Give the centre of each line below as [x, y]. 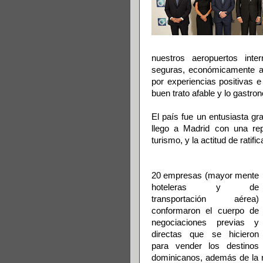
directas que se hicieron [205, 234]
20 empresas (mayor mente [205, 176]
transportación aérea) [205, 199]
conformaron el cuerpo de [205, 211]
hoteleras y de [205, 187]
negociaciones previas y [205, 222]
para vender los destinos [205, 246]
